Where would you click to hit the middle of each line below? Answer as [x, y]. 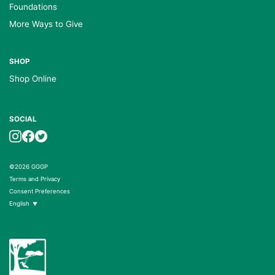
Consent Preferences [40, 191]
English [19, 203]
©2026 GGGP [29, 166]
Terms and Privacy [35, 179]
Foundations [33, 6]
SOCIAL [23, 119]
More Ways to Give [46, 24]
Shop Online [33, 78]
